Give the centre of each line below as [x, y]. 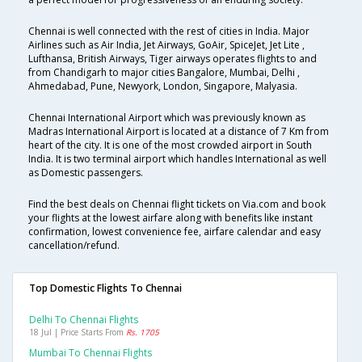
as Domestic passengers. [86, 173]
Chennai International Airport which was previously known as [167, 118]
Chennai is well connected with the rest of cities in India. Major [169, 32]
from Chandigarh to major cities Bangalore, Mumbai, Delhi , [164, 73]
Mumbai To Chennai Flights [90, 353]
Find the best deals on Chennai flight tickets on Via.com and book [177, 204]
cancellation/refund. [74, 246]
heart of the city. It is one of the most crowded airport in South [170, 145]
